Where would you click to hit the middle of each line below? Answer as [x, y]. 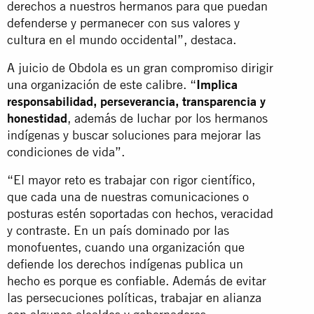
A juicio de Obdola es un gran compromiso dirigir [140, 67]
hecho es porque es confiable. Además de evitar [137, 280]
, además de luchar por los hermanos [168, 118]
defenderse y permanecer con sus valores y [123, 22]
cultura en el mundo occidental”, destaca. [123, 39]
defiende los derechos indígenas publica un [125, 264]
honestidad [37, 118]
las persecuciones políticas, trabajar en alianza [134, 297]
